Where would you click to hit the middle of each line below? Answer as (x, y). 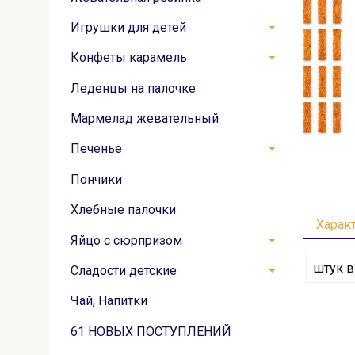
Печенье (96, 149)
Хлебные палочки (123, 210)
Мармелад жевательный (145, 118)
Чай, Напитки (109, 301)
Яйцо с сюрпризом (126, 240)
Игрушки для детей (128, 27)
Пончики (96, 179)
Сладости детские (124, 270)
